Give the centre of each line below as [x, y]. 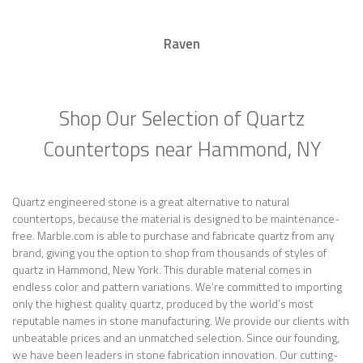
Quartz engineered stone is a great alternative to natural [151, 201]
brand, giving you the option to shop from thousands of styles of [169, 252]
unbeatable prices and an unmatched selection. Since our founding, [176, 337]
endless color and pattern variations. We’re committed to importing [177, 286]
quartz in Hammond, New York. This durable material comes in [162, 269]
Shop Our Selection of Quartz [181, 118]
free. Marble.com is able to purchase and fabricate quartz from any [173, 235]
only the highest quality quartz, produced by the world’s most [163, 303]
